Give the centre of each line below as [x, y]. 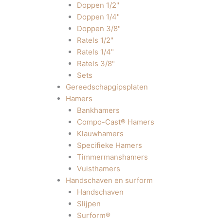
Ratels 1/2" [95, 40]
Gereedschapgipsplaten [107, 87]
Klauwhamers [100, 134]
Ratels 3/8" [96, 64]
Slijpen [89, 204]
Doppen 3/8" [99, 28]
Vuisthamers [98, 169]
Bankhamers [98, 110]
